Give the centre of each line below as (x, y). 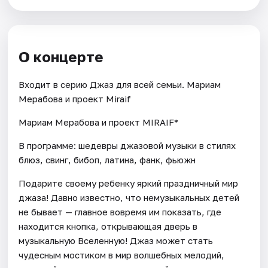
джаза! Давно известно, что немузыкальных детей (129, 197)
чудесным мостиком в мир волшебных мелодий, (122, 255)
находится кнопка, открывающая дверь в (108, 226)
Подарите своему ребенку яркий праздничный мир (129, 183)
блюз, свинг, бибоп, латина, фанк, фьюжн (107, 159)
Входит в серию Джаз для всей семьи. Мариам (120, 84)
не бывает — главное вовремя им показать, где (120, 211)
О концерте (61, 57)
